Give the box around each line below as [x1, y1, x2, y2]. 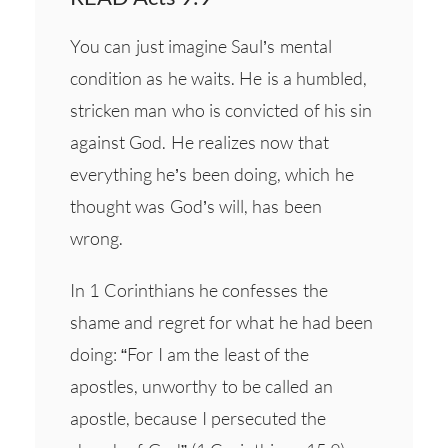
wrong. [70, 226, 123, 249]
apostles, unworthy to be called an [70, 374, 333, 397]
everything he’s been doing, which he [70, 162, 354, 185]
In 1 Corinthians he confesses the [70, 278, 328, 301]
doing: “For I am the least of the [70, 342, 310, 365]
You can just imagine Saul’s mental [70, 34, 332, 57]
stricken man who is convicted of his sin [70, 98, 373, 121]
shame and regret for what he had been [70, 310, 374, 333]
